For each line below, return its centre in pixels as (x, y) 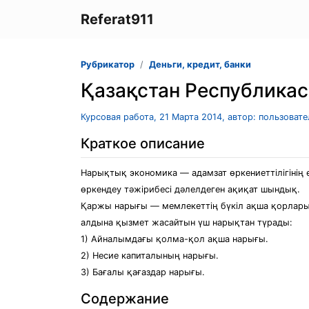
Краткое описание (143, 143)
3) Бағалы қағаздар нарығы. (143, 272)
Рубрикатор (108, 64)
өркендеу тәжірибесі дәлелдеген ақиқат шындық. (190, 189)
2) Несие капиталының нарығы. (150, 256)
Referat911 (117, 19)
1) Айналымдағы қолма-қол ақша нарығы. (175, 239)
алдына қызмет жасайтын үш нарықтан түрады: (187, 222)
